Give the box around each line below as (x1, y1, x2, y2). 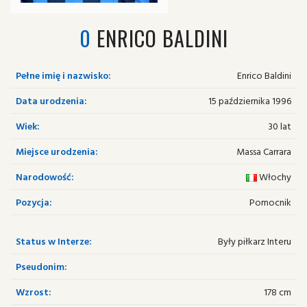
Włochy (257, 169, 291, 184)
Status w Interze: (16, 234, 92, 248)
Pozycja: (16, 195, 52, 209)
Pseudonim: (16, 259, 67, 273)
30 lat (268, 119, 291, 133)
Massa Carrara (236, 144, 291, 158)
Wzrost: (16, 284, 51, 299)
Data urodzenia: (16, 93, 87, 108)
